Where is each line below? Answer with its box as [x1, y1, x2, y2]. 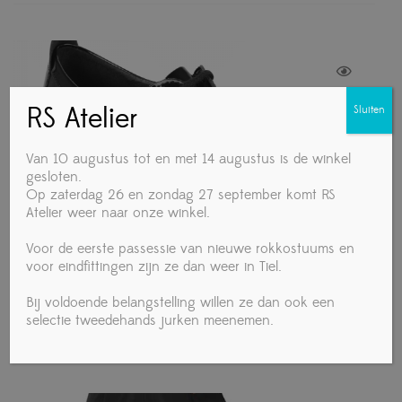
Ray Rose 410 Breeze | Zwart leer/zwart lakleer [41, 283, 347, 303]
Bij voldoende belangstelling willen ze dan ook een [26, 293, 336, 311]
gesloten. [26, 168, 83, 186]
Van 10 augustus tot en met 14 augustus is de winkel [26, 150, 352, 168]
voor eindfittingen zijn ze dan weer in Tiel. [26, 258, 283, 275]
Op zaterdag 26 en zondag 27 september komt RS [26, 186, 336, 204]
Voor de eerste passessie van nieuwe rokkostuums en [26, 240, 355, 258]
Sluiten [353, 103, 385, 117]
